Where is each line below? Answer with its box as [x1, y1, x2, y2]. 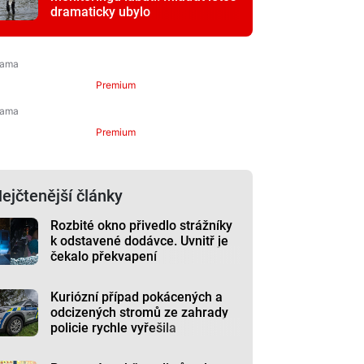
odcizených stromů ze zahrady [50, 305, 229, 320]
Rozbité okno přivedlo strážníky [50, 218, 233, 233]
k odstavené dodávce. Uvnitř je [50, 233, 229, 249]
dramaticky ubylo [50, 4, 151, 19]
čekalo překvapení [50, 249, 158, 264]
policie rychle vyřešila [50, 320, 177, 336]
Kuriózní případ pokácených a [50, 289, 223, 305]
